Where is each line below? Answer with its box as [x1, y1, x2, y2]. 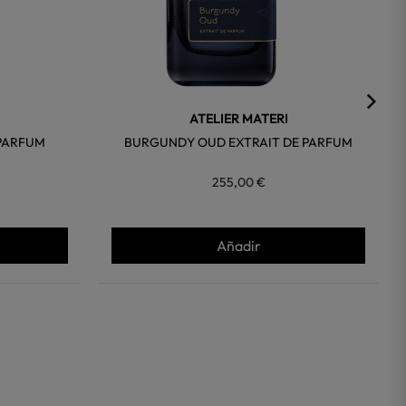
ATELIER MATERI [188, 111, 288, 128]
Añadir [216, 237, 261, 256]
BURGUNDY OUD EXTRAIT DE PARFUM [124, 134, 353, 151]
